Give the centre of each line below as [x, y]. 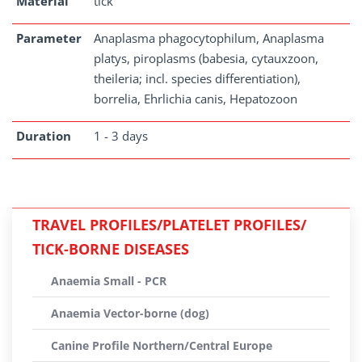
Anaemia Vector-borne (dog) [130, 313]
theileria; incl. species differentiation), [197, 78]
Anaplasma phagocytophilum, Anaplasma [209, 38]
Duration [44, 136]
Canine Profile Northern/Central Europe [162, 345]
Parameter [49, 38]
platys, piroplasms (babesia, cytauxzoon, [206, 58]
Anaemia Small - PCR [109, 281]
